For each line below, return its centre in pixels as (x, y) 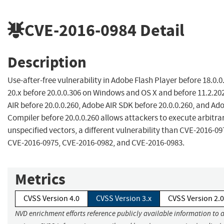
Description (47, 62)
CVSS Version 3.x (124, 199)
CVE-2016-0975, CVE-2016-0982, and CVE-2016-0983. (96, 143)
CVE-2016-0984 (80, 30)
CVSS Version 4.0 (51, 199)
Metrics (40, 179)
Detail (160, 30)
